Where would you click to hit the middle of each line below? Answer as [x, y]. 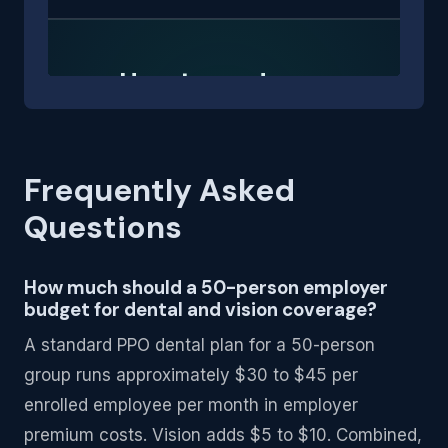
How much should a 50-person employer [206, 288]
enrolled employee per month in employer [191, 405]
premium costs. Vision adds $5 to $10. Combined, [223, 435]
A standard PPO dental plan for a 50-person [199, 345]
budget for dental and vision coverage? [200, 310]
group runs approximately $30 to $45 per [191, 375]
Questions [103, 227]
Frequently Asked [159, 190]
